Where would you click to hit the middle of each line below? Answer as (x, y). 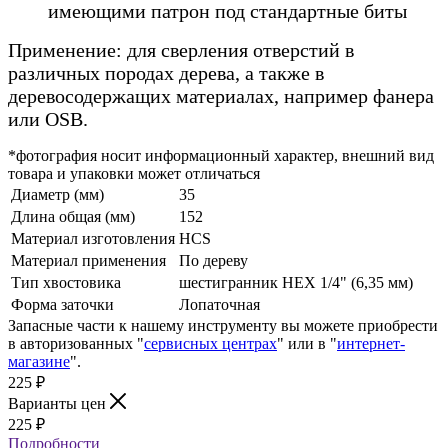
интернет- (371, 343)
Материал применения (88, 260)
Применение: (67, 49)
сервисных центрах (210, 343)
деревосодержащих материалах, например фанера (221, 95)
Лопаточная (219, 304)
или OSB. (48, 118)
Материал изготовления (93, 238)
